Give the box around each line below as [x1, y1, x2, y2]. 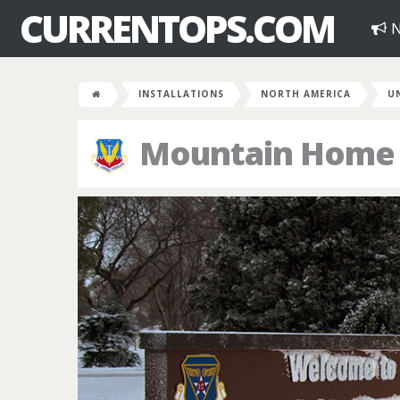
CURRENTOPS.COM [20, 3, 334, 54]
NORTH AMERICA [261, 87, 351, 100]
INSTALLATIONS [138, 87, 224, 100]
